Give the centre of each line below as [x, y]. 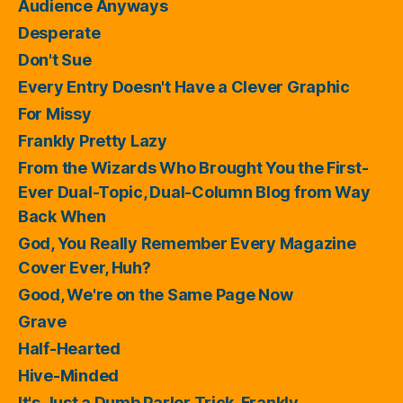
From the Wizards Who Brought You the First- [193, 167]
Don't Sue [55, 59]
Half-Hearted [69, 348]
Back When [62, 216]
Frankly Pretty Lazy [93, 140]
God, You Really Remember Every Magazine [187, 243]
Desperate [59, 32]
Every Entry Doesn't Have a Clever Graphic [184, 86]
